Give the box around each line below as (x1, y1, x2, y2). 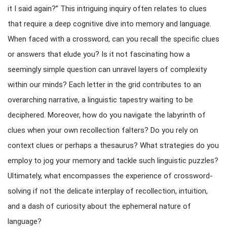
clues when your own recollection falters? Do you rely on (8, 126, 198, 135)
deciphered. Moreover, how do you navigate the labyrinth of (8, 110, 206, 120)
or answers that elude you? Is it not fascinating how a (8, 50, 190, 59)
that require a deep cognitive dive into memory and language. (8, 19, 211, 28)
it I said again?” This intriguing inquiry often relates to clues (8, 4, 207, 13)
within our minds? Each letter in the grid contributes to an (8, 80, 201, 89)
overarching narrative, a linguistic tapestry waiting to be (8, 95, 193, 104)
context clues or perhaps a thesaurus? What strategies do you (8, 141, 219, 150)
